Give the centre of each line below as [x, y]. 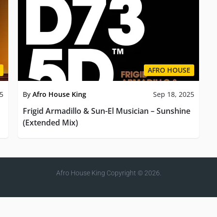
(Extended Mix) [51, 122]
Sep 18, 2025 [173, 94]
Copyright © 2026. [133, 173]
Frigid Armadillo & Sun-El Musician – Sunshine [107, 111]
